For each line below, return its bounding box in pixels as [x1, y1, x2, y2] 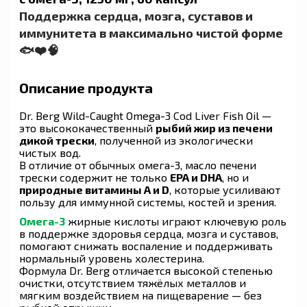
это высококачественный [19, 121, 156, 134]
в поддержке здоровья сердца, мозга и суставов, [19, 226, 278, 240]
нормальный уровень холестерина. [19, 251, 204, 265]
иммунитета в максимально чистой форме [19, 25, 283, 40]
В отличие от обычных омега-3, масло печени [19, 158, 256, 171]
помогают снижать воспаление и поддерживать [19, 238, 273, 252]
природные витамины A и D [19, 182, 169, 196]
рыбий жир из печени [156, 121, 273, 134]
